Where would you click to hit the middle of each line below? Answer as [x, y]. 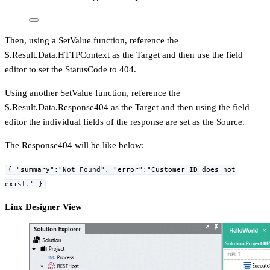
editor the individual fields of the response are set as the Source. [125, 121]
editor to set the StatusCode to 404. [71, 69]
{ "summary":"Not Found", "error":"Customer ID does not [121, 169]
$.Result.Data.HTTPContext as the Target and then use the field [124, 55]
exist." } [24, 184]
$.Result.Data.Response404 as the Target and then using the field [127, 107]
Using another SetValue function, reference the [93, 93]
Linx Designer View [43, 206]
